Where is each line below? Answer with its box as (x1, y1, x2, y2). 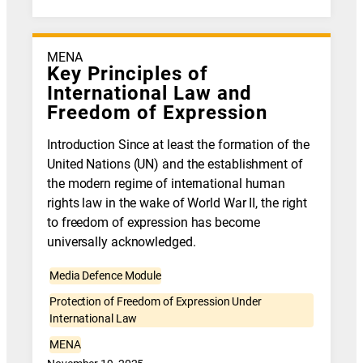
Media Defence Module (49, 269, 162, 283)
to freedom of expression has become (47, 215, 260, 230)
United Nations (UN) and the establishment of (47, 156, 303, 172)
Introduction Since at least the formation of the (47, 137, 310, 152)
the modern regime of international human (47, 176, 286, 191)
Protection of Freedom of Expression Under (49, 295, 262, 309)
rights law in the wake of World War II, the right (47, 195, 308, 211)
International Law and (47, 81, 253, 105)
